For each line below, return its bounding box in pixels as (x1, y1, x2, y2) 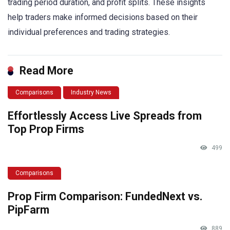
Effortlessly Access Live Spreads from (8, 109, 202, 123)
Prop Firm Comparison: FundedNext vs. (8, 190, 202, 203)
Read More (20, 64, 73, 78)
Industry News (71, 89, 111, 97)
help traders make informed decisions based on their (8, 12, 198, 23)
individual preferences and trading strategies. (8, 27, 170, 37)
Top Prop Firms (8, 123, 84, 136)
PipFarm (8, 203, 49, 217)
